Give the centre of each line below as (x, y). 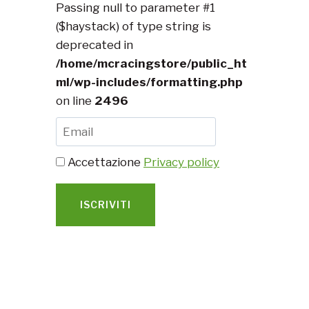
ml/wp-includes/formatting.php (149, 82)
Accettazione (104, 162)
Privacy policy (181, 162)
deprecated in (94, 44)
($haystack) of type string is (133, 26)
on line (75, 100)
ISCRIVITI (106, 205)
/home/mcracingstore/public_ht (151, 63)
